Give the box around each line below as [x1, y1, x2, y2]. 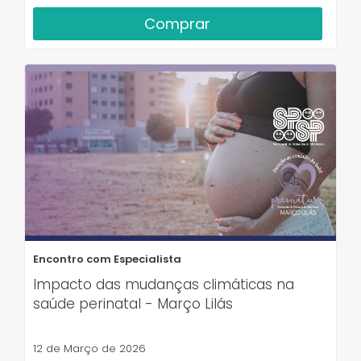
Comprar [144, 13, 211, 34]
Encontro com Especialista [33, 251, 181, 267]
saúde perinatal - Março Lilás [33, 293, 233, 313]
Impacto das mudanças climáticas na [33, 274, 294, 294]
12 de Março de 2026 [33, 340, 146, 356]
